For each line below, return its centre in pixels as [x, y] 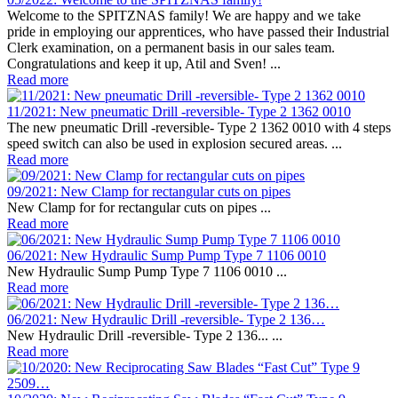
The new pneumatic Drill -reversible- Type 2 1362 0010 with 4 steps [199, 128]
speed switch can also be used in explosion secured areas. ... [175, 144]
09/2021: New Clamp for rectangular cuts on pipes [149, 192]
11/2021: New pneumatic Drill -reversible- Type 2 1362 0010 [179, 112]
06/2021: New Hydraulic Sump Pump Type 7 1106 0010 [167, 256]
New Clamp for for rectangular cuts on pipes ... [139, 208]
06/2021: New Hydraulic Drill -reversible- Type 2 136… [166, 320]
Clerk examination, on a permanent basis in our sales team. [171, 48]
